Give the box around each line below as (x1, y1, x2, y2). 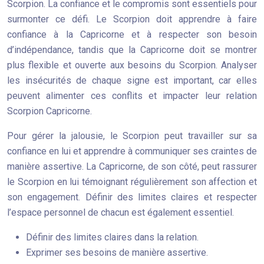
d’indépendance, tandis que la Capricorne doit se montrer (7, 44, 257, 55)
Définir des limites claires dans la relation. (26, 232, 199, 243)
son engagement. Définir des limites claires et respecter (7, 192, 257, 203)
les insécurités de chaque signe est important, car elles (7, 75, 257, 86)
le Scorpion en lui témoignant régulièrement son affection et (7, 176, 257, 187)
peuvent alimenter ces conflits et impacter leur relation (7, 90, 257, 101)
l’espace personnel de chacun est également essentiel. (7, 207, 234, 218)
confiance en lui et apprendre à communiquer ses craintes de (7, 146, 257, 157)
